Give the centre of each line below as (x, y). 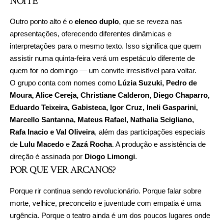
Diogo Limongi (110, 157)
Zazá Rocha (92, 144)
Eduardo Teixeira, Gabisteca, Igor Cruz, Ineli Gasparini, (104, 108)
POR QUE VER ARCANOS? (63, 170)
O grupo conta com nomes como (64, 83)
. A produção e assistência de (159, 144)
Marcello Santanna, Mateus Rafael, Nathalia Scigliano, (102, 120)
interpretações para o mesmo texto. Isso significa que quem (106, 46)
